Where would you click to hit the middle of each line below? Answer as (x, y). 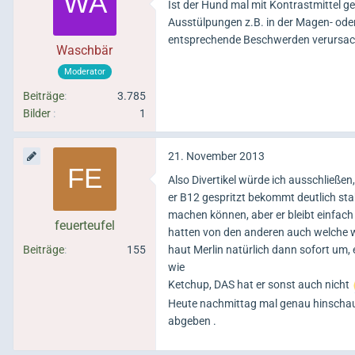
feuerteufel (84, 226)
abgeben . (192, 321)
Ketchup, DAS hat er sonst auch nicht (260, 285)
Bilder (37, 114)
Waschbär (84, 51)
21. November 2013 (216, 157)
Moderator (84, 72)
